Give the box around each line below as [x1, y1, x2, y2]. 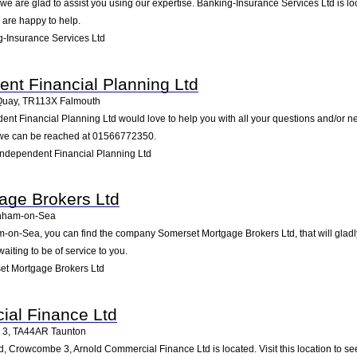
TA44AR [13, 325, 49, 337]
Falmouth [60, 95, 100, 107]
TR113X [22, 95, 57, 107]
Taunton [51, 325, 86, 337]
